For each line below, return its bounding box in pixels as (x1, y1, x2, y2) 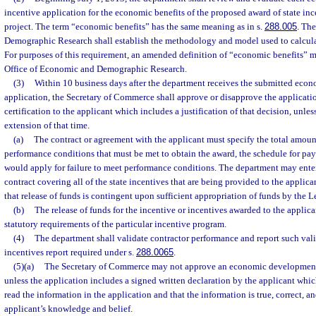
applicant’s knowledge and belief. (4, 303, 133, 314)
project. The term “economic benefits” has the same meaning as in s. (4, 21, 265, 32)
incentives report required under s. (4, 247, 136, 257)
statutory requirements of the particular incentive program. (4, 219, 226, 229)
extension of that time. (4, 120, 90, 130)
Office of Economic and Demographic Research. (4, 63, 187, 74)
